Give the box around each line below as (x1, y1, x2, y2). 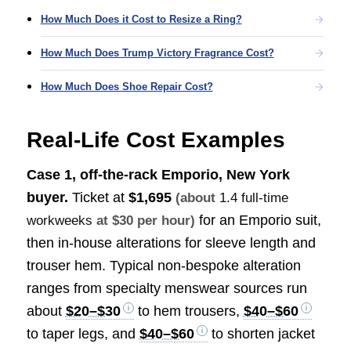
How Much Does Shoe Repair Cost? (40, 81, 213, 93)
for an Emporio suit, (194, 212, 321, 229)
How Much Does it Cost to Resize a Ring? (40, 13, 242, 26)
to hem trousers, (133, 303, 244, 320)
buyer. (26, 190, 68, 206)
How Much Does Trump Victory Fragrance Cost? (40, 47, 274, 60)
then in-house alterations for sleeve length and (26, 235, 316, 251)
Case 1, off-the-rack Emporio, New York (26, 167, 290, 183)
